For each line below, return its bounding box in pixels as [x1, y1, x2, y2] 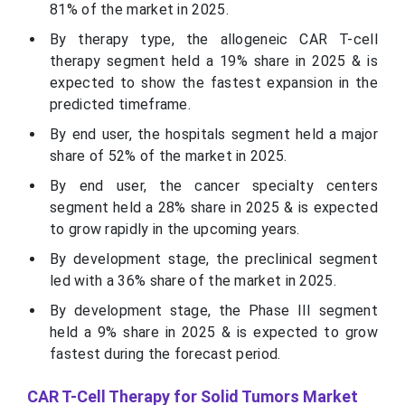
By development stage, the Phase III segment [50, 302, 378, 320]
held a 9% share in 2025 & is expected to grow [50, 324, 378, 342]
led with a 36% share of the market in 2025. [50, 272, 336, 290]
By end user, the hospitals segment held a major [50, 126, 378, 144]
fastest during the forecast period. [50, 345, 281, 363]
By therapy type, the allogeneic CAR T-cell [50, 31, 378, 49]
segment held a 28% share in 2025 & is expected [50, 199, 378, 217]
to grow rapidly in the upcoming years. [50, 221, 300, 239]
